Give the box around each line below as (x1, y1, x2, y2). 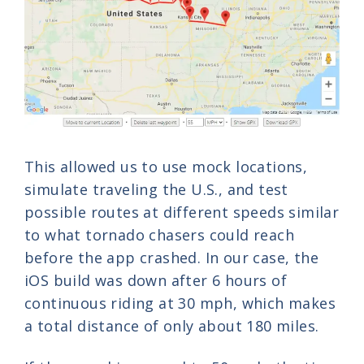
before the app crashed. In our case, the (24, 247, 318, 267)
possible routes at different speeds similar (24, 201, 340, 222)
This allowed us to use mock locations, (24, 156, 308, 176)
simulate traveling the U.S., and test (24, 179, 288, 199)
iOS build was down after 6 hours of (24, 270, 287, 290)
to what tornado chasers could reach (24, 224, 294, 245)
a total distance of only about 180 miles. (24, 315, 319, 336)
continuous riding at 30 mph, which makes (24, 292, 336, 313)
